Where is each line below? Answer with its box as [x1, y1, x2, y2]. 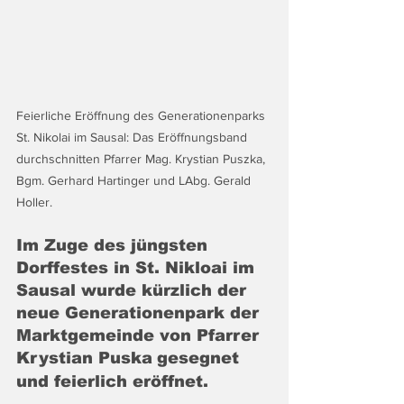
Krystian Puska [16, 349, 152, 367]
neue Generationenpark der [16, 304, 264, 322]
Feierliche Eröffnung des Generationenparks [16, 108, 269, 123]
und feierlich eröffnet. [16, 372, 208, 390]
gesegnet [157, 349, 244, 367]
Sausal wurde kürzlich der [16, 281, 252, 299]
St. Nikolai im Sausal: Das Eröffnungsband [16, 130, 251, 144]
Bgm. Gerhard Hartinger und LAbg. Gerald [16, 173, 254, 188]
